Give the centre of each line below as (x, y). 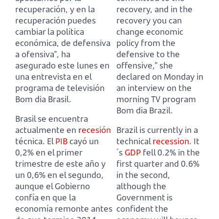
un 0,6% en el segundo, (59, 175)
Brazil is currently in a (157, 130)
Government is (144, 197)
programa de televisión (60, 88)
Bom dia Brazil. (145, 110)
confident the (142, 209)
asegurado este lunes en (62, 66)
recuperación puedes (55, 21)
